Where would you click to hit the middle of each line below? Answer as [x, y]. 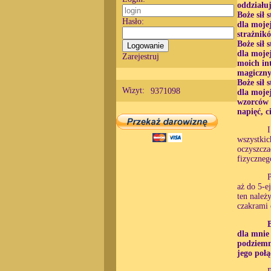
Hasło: [133, 21]
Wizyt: [133, 90]
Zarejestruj [141, 57]
